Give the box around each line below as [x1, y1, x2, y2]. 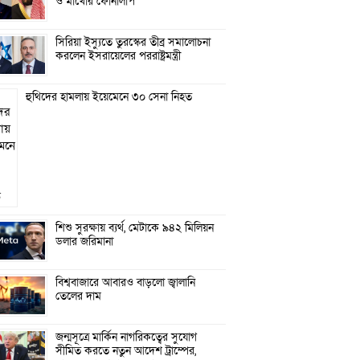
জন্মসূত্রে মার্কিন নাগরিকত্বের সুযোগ [55, 329, 198, 345]
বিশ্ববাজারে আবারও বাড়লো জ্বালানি [55, 275, 196, 290]
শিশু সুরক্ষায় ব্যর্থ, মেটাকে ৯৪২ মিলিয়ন [55, 220, 215, 235]
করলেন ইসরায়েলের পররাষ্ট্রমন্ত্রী [55, 48, 182, 63]
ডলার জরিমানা [55, 234, 114, 249]
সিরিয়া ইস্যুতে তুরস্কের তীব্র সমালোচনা [55, 35, 211, 50]
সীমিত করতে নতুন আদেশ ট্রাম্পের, [55, 343, 197, 358]
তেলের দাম [55, 288, 102, 304]
